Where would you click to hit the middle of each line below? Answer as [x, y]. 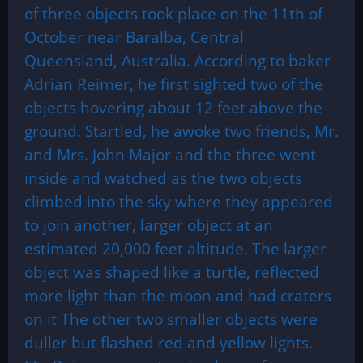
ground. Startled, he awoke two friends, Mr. [181, 131]
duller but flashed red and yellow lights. [169, 342]
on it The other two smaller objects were [171, 319]
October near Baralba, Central [134, 37]
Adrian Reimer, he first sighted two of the [174, 84]
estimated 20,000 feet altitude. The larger [175, 248]
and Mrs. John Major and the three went [170, 154]
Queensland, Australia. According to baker [177, 60]
